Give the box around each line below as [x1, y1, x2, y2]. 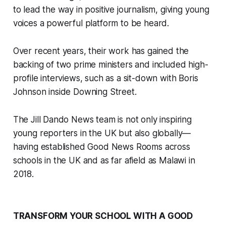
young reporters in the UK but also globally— [13, 128, 191, 138]
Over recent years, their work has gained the [13, 45, 189, 56]
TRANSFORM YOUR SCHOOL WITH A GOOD [13, 210, 193, 221]
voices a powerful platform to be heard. [13, 18, 169, 28]
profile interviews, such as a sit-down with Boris [13, 73, 198, 83]
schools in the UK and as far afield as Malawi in [13, 155, 195, 165]
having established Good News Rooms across [13, 141, 190, 152]
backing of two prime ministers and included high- [13, 59, 208, 70]
